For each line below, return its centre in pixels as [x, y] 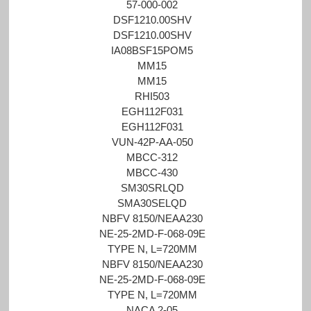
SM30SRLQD [152, 187]
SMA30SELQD [152, 203]
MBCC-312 [152, 157]
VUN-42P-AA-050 [152, 142]
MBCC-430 [152, 172]
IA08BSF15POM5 [152, 50]
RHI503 [152, 96]
